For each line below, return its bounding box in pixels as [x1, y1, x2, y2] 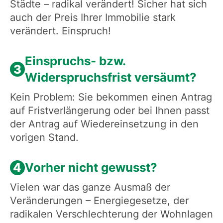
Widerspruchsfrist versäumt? [24, 70, 197, 85]
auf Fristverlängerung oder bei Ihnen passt [9, 105, 210, 117]
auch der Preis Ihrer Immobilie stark [9, 11, 176, 24]
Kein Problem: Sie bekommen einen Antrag [9, 91, 212, 104]
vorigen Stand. [9, 131, 79, 144]
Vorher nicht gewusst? [24, 160, 157, 175]
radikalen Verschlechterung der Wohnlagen [9, 208, 213, 221]
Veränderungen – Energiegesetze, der [9, 195, 189, 207]
